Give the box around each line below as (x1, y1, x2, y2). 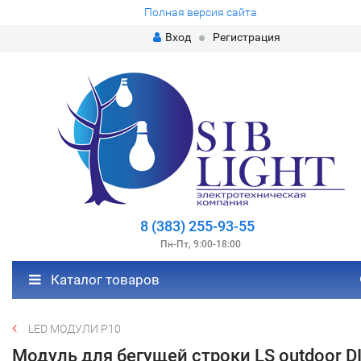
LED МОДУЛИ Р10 (28, 322, 121, 335)
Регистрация (212, 31, 280, 44)
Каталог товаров (48, 272, 160, 288)
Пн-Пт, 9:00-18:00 (160, 239, 241, 250)
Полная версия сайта (143, 6, 257, 19)
